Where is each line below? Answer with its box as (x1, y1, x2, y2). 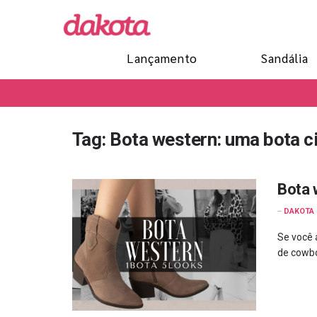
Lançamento (127, 50, 197, 67)
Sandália (261, 50, 309, 67)
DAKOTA (284, 207, 314, 217)
